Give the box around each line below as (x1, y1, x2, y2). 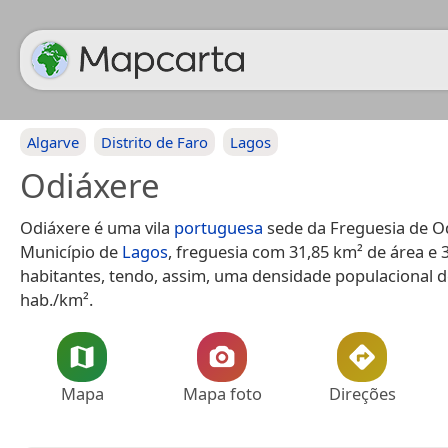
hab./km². (20, 288, 93, 311)
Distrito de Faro (101, 132, 208, 152)
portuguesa (174, 216, 263, 239)
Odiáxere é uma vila (20, 216, 174, 239)
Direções (328, 382, 396, 405)
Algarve (27, 132, 79, 152)
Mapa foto (182, 382, 262, 405)
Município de (20, 240, 122, 263)
